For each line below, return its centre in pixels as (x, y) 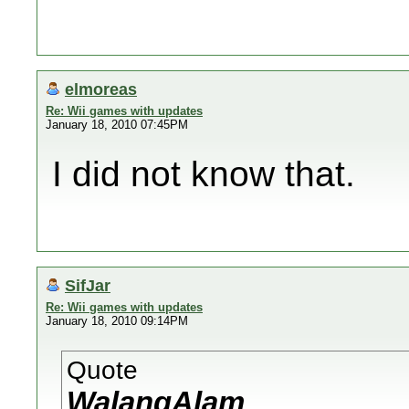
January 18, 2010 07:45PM (117, 125)
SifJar (88, 285)
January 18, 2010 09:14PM (117, 321)
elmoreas (101, 89)
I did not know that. (204, 174)
